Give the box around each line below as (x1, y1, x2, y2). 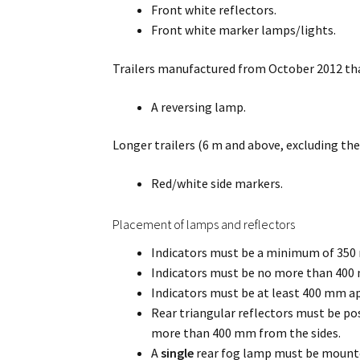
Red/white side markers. (151, 174, 284, 191)
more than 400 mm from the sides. (151, 324, 342, 341)
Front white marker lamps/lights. (151, 22, 337, 39)
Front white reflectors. (151, 2, 277, 18)
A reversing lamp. (151, 98, 247, 115)
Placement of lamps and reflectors (112, 215, 296, 232)
